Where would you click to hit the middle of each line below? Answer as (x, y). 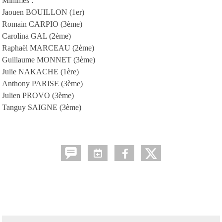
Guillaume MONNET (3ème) (49, 59)
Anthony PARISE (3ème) (42, 83)
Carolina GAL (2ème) (36, 36)
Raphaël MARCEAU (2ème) (48, 48)
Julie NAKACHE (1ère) (40, 71)
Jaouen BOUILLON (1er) (43, 12)
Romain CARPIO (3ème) (42, 24)
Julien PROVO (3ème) (38, 95)
